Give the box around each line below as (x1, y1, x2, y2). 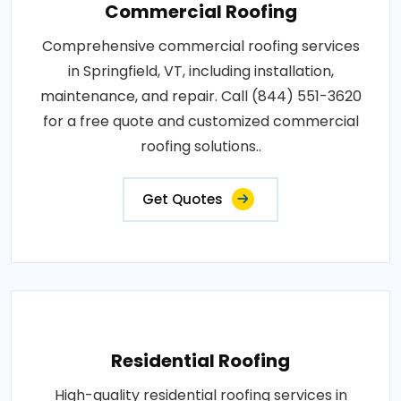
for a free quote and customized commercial (42, 110, 359, 132)
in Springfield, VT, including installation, (67, 60, 334, 81)
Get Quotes (142, 189, 223, 209)
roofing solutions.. (140, 135, 261, 157)
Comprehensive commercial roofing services (41, 35, 360, 56)
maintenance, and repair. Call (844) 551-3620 (39, 85, 362, 107)
